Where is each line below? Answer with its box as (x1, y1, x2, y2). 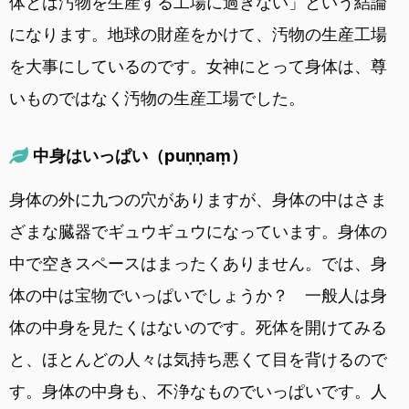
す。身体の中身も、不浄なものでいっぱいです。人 (9, 381, 387, 401)
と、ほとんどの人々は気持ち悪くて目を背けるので (9, 349, 387, 369)
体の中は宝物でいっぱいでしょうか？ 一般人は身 (9, 285, 387, 305)
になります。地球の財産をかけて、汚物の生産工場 (9, 24, 387, 44)
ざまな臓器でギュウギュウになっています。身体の (9, 221, 387, 241)
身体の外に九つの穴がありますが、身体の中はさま (9, 189, 387, 209)
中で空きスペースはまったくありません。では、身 (9, 253, 387, 273)
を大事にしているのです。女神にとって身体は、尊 (9, 56, 387, 76)
